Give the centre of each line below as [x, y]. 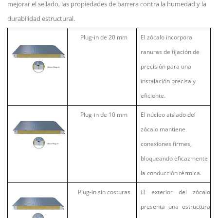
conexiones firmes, [166, 144]
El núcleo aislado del [168, 114]
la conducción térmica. [171, 173]
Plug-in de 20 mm [104, 37]
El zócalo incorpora [166, 37]
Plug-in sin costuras [104, 192]
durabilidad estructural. [41, 18]
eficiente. [153, 95]
